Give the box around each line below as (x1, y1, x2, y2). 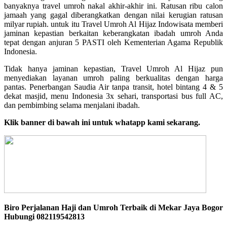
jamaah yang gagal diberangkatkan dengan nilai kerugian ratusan (4, 10, 223, 19)
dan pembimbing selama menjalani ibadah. (4, 100, 140, 109)
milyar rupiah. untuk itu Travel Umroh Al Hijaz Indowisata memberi (4, 19, 223, 28)
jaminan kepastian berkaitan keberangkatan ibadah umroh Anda (4, 28, 223, 37)
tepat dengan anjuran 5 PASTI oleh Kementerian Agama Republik (4, 37, 223, 47)
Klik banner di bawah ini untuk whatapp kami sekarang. (4, 118, 200, 127)
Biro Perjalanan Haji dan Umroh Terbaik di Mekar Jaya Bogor (4, 203, 223, 212)
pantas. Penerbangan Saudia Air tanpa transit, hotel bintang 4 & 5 (4, 82, 223, 91)
